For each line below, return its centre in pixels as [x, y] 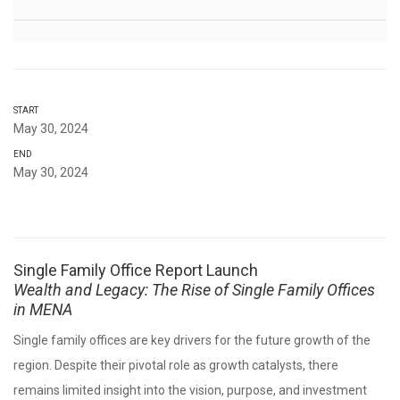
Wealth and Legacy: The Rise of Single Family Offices [194, 290]
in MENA [43, 309]
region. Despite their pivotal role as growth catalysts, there [176, 365]
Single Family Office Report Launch [136, 270]
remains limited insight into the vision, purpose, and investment [190, 390]
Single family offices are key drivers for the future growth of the [192, 340]
